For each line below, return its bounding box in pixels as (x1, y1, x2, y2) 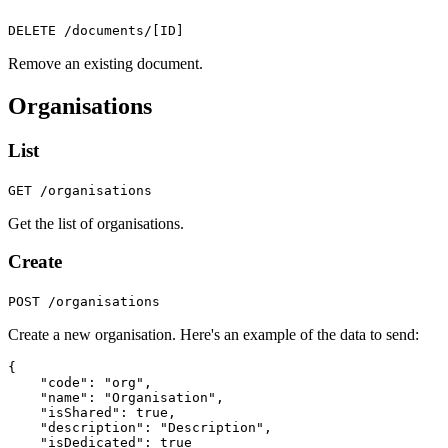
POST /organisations (8, 294, 160, 310)
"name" (40, 390, 88, 406)
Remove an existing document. (8, 55, 203, 73)
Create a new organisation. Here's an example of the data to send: (8, 326, 419, 344)
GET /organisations (8, 182, 152, 198)
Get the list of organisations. (8, 214, 184, 232)
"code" (40, 375, 88, 391)
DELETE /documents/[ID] (8, 23, 184, 39)
